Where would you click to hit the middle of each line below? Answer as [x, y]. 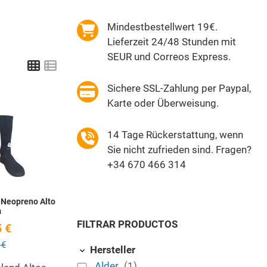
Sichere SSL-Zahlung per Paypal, [179, 89]
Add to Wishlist [94, 117]
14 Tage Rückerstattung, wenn [175, 135]
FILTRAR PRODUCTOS [127, 224]
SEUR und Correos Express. [169, 57]
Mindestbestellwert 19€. [162, 27]
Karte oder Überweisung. [163, 103]
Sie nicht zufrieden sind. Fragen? [179, 150]
